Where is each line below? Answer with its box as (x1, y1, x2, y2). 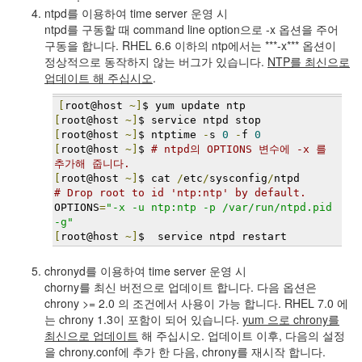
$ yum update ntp (142, 99, 246, 112)
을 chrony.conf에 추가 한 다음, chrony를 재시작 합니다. (44, 343, 326, 360)
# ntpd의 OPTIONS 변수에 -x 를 (151, 143, 326, 155)
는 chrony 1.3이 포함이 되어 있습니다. (44, 311, 242, 327)
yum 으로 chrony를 (242, 311, 339, 327)
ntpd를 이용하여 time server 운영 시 (44, 5, 228, 21)
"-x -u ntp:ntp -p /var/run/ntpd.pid (106, 201, 332, 213)
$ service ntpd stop (138, 114, 261, 126)
